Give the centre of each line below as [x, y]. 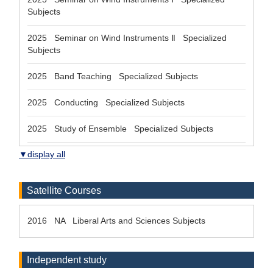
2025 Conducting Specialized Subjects [106, 102]
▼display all [42, 154]
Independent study [67, 260]
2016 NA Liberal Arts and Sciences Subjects [116, 221]
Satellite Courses [64, 190]
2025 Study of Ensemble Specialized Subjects [120, 129]
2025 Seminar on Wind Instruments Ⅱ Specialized [127, 38]
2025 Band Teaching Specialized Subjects [113, 76]
